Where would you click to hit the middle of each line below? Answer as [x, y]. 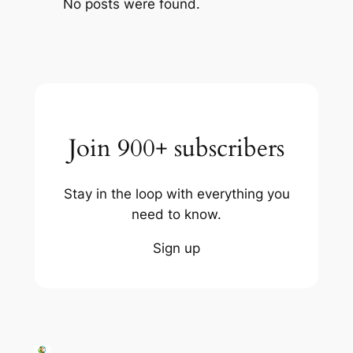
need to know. [176, 215]
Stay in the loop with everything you [176, 194]
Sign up [176, 248]
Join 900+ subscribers [176, 149]
